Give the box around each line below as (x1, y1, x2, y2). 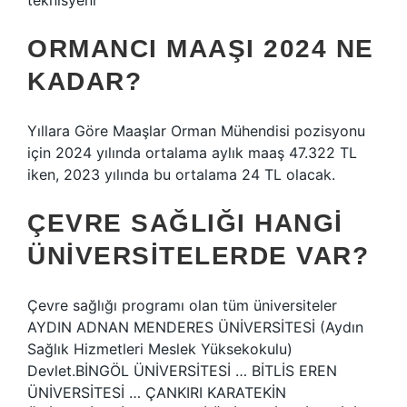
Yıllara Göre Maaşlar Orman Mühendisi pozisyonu (27, 122, 365, 140)
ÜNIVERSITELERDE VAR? (27, 242, 369, 270)
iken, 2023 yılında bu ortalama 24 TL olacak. (27, 165, 335, 184)
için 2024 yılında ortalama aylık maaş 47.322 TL (27, 144, 357, 162)
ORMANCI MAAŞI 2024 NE (27, 35, 374, 63)
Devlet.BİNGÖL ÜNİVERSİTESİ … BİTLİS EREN (27, 362, 337, 380)
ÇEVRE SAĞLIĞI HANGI (27, 209, 343, 237)
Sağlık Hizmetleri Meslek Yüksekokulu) (27, 340, 293, 358)
